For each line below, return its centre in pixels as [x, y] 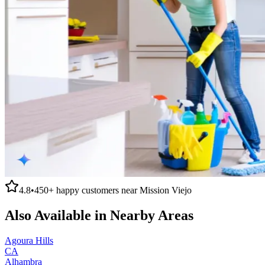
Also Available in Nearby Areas [99, 215]
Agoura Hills [29, 240]
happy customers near [97, 190]
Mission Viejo [166, 190]
